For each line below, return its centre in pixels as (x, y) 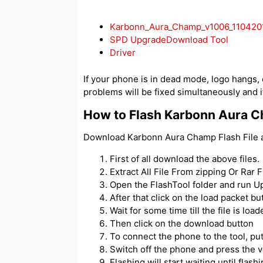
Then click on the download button (182, 223)
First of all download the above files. (185, 159)
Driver (123, 53)
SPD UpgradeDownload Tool (169, 40)
